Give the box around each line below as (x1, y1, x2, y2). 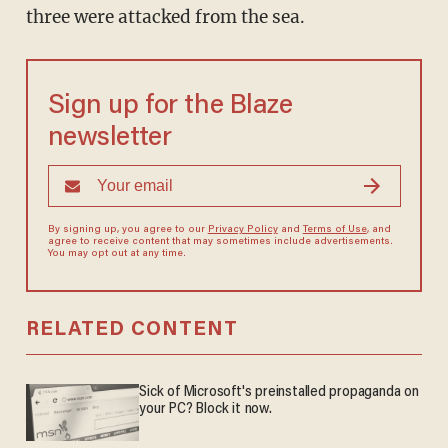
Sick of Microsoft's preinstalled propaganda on (139, 385, 419, 401)
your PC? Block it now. (139, 402, 272, 418)
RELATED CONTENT (25, 320, 238, 341)
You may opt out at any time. (47, 249, 186, 260)
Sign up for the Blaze (47, 93, 293, 121)
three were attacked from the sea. (25, 6, 305, 29)
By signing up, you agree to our (47, 225, 208, 236)
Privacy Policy (207, 225, 278, 236)
